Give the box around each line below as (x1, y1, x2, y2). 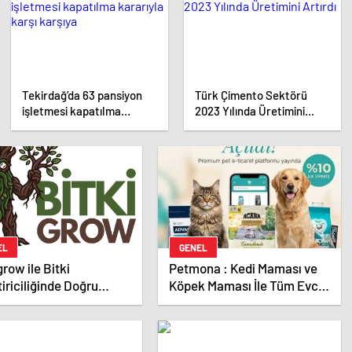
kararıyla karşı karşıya (22, 119, 134, 134)
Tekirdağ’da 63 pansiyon (22, 88, 142, 103)
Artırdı (195, 119, 227, 134)
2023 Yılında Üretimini (195, 104, 305, 119)
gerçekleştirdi (195, 8, 266, 23)
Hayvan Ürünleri (168, 295, 259, 311)
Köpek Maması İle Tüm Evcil (168, 277, 324, 294)
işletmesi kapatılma (22, 104, 121, 119)
